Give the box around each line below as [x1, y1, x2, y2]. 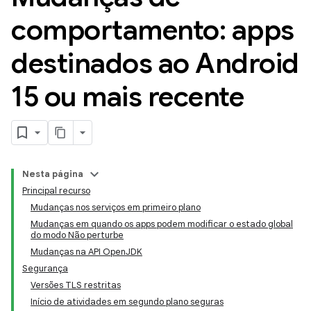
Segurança [22, 262, 68, 274]
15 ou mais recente [11, 79, 244, 114]
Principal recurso [22, 185, 90, 196]
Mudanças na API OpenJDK [31, 246, 142, 258]
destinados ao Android [11, 46, 299, 81]
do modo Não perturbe [31, 229, 124, 241]
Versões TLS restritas [31, 279, 121, 291]
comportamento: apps [11, 12, 294, 47]
